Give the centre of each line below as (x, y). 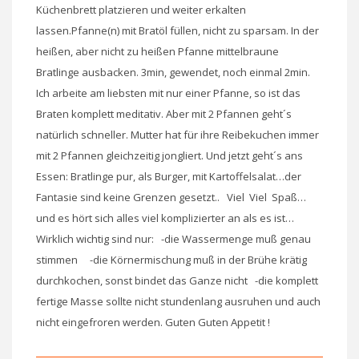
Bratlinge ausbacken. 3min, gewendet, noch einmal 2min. (173, 72)
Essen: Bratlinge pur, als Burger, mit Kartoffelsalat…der (169, 176)
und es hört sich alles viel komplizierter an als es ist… (169, 218)
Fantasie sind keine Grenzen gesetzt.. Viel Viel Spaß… (171, 197)
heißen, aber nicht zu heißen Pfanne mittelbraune (157, 51)
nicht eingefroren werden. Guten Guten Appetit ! (153, 322)
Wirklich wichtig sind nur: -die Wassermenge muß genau (173, 238)
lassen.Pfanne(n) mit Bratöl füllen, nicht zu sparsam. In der (177, 30)
